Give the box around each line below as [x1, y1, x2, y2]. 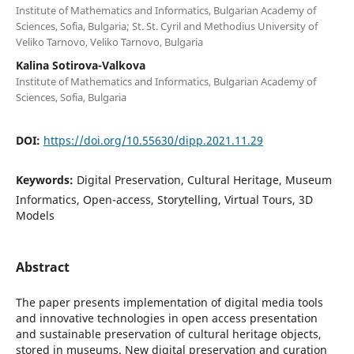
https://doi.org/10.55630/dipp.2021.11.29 [43, 132, 263, 148]
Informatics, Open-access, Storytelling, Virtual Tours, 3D [15, 191, 313, 207]
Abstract [15, 258, 70, 276]
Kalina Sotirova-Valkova [15, 57, 145, 73]
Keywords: [15, 171, 77, 187]
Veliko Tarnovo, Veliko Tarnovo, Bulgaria [15, 34, 203, 49]
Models [15, 207, 55, 223]
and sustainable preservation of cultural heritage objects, [15, 326, 322, 341]
